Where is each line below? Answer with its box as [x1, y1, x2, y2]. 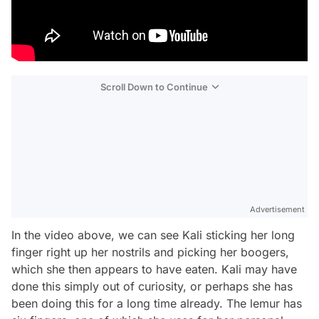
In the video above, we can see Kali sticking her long [11, 227, 295, 242]
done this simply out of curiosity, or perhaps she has [11, 278, 293, 293]
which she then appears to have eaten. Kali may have [11, 261, 297, 276]
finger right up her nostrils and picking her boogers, [11, 244, 289, 259]
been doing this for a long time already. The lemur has [11, 296, 302, 310]
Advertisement [250, 204, 305, 214]
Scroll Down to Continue [100, 80, 208, 93]
